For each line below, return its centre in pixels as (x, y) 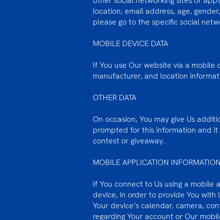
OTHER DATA (115, 97)
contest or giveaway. (129, 141)
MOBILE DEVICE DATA (132, 43)
